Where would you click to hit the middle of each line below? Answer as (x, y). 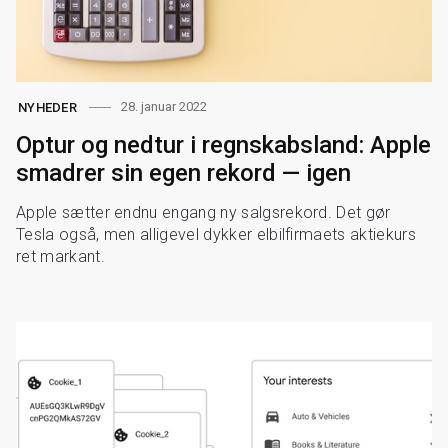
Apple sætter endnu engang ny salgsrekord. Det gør (203, 212)
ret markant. (60, 256)
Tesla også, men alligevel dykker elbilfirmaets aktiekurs (216, 234)
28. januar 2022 (164, 107)
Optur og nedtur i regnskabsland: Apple (223, 144)
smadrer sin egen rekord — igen (183, 172)
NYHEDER (47, 107)
